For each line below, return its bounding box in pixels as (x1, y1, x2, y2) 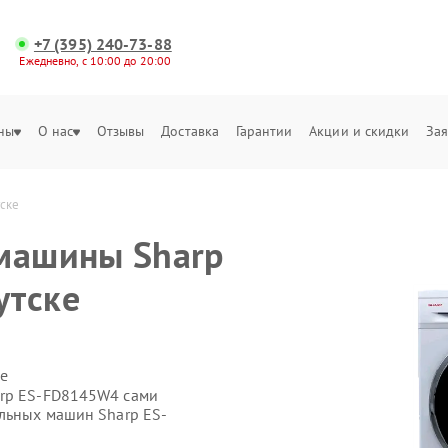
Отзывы (96, 122, 145, 140)
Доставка (161, 122, 220, 140)
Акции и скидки (309, 122, 410, 140)
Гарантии (235, 122, 293, 140)
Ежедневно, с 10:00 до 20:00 (19, 53, 172, 68)
